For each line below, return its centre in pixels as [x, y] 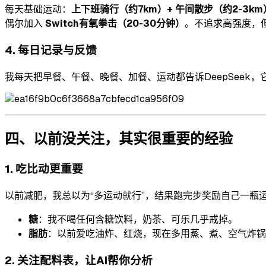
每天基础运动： [38, 9]
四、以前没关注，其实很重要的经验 [119, 139]
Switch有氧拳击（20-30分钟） [115, 24]
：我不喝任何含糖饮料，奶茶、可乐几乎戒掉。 [138, 220]
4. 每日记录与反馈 [51, 50]
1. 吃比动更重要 [44, 169]
